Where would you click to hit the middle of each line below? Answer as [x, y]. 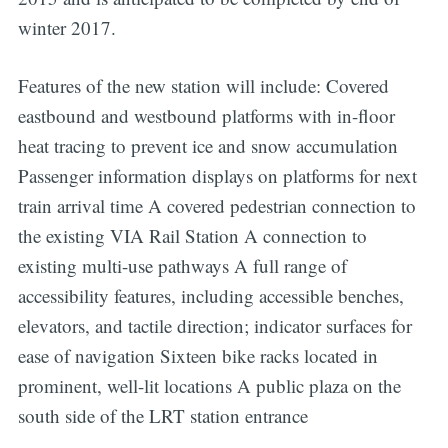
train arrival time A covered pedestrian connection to [216, 206]
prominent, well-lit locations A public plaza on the [209, 386]
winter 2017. [66, 27]
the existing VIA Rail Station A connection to [192, 236]
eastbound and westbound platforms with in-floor [206, 116]
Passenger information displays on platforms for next [217, 176]
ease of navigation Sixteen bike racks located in [197, 356]
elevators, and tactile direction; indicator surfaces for [214, 326]
